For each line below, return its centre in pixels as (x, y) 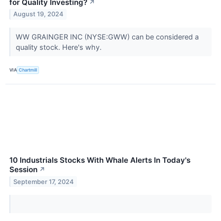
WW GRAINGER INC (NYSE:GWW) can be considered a (107, 37)
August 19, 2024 (38, 14)
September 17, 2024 (44, 182)
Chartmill (28, 70)
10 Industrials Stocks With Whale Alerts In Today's (100, 160)
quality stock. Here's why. (59, 47)
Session (23, 169)
